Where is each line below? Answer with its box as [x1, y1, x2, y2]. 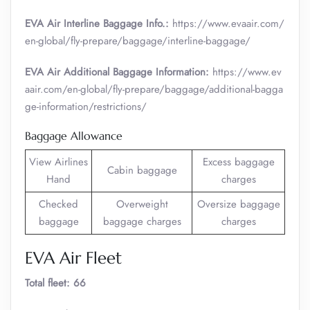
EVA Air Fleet [25, 248, 122, 268]
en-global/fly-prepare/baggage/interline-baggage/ [25, 33, 250, 48]
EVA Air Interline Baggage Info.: [25, 16, 169, 31]
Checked [39, 197, 78, 212]
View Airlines [29, 154, 88, 170]
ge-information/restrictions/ [25, 99, 147, 114]
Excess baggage [202, 154, 275, 170]
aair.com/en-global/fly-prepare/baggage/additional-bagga [25, 82, 283, 97]
